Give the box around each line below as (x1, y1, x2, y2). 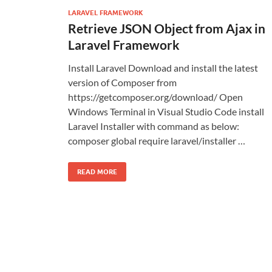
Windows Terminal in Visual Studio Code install (68, 105, 264, 117)
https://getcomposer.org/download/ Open (68, 90, 243, 103)
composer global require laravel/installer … (68, 134, 245, 146)
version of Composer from (68, 76, 177, 88)
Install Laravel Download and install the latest (68, 61, 258, 73)
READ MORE (77, 167, 117, 176)
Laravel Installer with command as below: (68, 120, 239, 132)
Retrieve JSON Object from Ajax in (68, 20, 265, 36)
